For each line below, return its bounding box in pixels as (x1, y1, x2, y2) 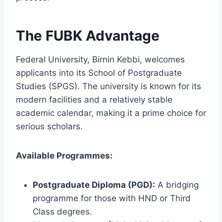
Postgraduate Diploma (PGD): (33, 179, 155, 190)
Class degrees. (33, 206, 92, 217)
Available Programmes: (16, 150, 112, 161)
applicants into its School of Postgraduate (16, 67, 182, 78)
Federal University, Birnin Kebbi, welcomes (16, 54, 185, 64)
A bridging (155, 179, 199, 190)
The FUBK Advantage (16, 27, 160, 44)
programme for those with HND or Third (33, 193, 191, 203)
